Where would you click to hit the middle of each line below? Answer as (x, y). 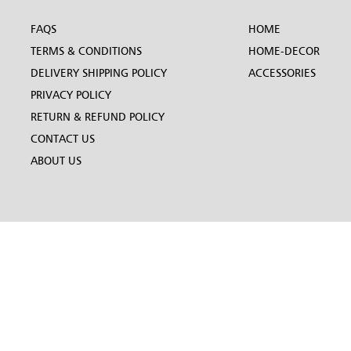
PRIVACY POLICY (71, 95)
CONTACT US (63, 139)
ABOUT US (56, 161)
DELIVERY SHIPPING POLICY (99, 73)
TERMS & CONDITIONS (86, 51)
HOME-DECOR (284, 51)
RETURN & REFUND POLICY (98, 117)
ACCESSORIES (282, 73)
